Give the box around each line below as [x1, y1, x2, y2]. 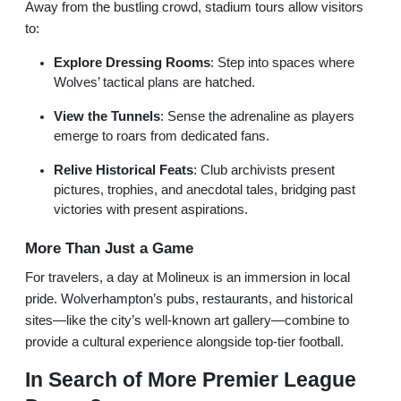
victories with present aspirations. [54, 201, 248, 217]
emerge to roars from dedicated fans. [54, 128, 269, 143]
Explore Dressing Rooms [54, 55, 210, 70]
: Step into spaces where [210, 55, 354, 70]
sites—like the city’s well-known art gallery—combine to [25, 312, 349, 328]
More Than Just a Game [25, 238, 193, 257]
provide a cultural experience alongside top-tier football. [25, 334, 344, 349]
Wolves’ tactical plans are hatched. [54, 74, 255, 90]
